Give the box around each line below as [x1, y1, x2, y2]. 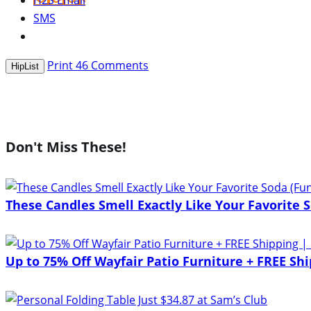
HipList [11, 61, 39, 72]
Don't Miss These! [6, 137, 126, 157]
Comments [88, 58, 149, 74]
